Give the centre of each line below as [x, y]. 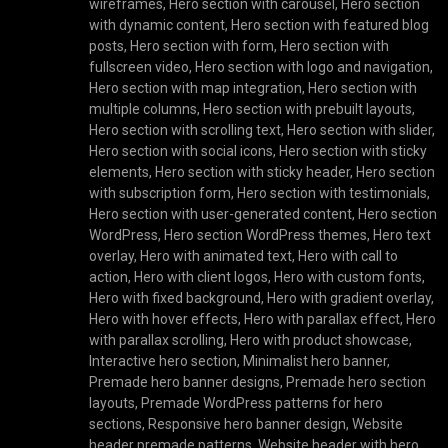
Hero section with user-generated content [221, 214]
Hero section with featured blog [330, 25]
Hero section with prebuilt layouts [308, 109]
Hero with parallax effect [322, 319]
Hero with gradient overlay [349, 298]
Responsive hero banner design [247, 424]
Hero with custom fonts [348, 277]
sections [116, 424]
